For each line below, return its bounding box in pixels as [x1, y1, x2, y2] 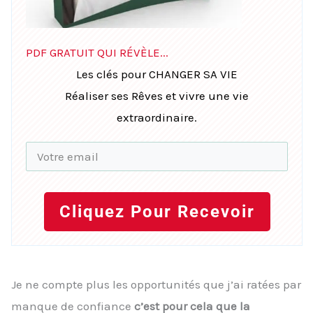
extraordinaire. [117, 110, 197, 125]
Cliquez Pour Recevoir [59, 202, 255, 222]
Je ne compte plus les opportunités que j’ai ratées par [11, 277, 301, 292]
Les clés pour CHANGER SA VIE [76, 67, 238, 82]
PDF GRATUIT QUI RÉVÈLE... [26, 45, 168, 60]
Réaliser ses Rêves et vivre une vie [65, 89, 249, 103]
